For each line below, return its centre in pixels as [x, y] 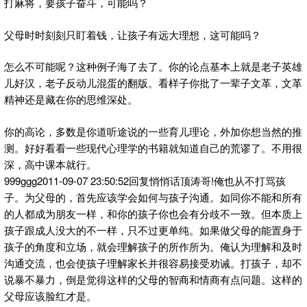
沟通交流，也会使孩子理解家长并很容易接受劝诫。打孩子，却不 [153, 262]
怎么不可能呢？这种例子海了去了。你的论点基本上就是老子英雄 [153, 66]
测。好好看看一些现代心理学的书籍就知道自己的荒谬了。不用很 [153, 147]
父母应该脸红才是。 [50, 295]
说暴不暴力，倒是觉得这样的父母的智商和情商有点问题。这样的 [153, 279]
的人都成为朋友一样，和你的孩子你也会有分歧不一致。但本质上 [153, 213]
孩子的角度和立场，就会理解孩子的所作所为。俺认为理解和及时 [153, 246]
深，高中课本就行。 [50, 164]
